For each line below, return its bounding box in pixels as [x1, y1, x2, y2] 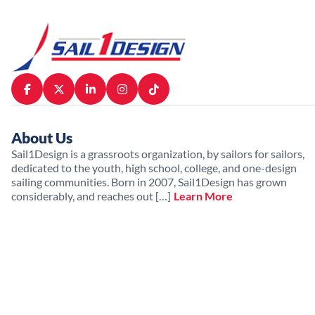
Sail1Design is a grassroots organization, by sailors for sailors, [11, 147, 304, 161]
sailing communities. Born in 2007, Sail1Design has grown [11, 175, 287, 189]
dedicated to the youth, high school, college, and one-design [11, 161, 297, 175]
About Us [11, 129, 72, 147]
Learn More [174, 189, 233, 203]
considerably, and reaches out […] [11, 189, 171, 203]
